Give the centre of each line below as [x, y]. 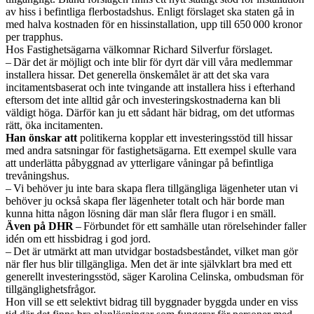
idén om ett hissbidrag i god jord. [78, 239]
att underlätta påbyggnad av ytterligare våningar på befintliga [139, 163]
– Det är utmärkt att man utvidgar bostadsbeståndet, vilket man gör [152, 252]
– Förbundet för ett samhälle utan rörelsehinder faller [190, 226]
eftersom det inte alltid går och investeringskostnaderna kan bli [143, 100]
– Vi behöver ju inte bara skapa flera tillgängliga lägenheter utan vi [152, 189]
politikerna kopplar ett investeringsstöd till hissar [185, 138]
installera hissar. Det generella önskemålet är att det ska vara [137, 75]
